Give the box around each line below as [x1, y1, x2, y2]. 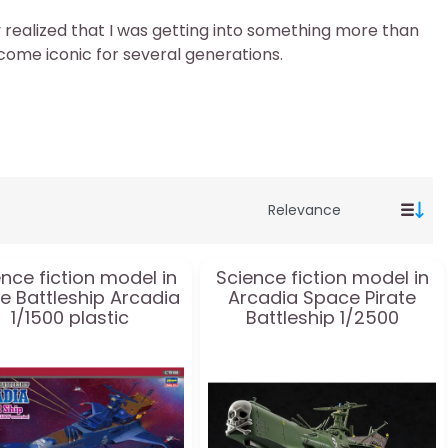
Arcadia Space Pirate [228, 285, 416, 310]
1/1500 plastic [11, 305, 129, 330]
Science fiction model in [215, 265, 429, 290]
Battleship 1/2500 [245, 305, 399, 330]
